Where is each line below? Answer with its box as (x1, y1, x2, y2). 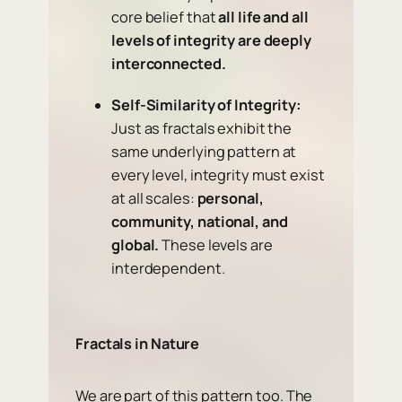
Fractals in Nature (75, 334, 200, 354)
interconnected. (111, 54, 226, 74)
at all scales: (111, 188, 197, 209)
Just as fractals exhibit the (111, 118, 293, 139)
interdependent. (111, 258, 225, 279)
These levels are (159, 235, 273, 256)
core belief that (111, 7, 219, 28)
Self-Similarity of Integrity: (111, 95, 302, 116)
